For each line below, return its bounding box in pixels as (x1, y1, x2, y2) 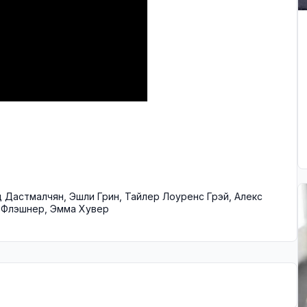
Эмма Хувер (50, 203, 109, 214)
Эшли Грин (69, 191, 119, 202)
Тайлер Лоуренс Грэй (125, 191, 229, 202)
